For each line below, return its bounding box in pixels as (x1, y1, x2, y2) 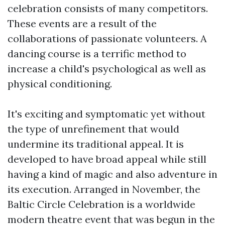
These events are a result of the (8, 17, 157, 30)
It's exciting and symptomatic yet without (8, 107, 205, 121)
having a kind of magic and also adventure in (8, 168, 217, 181)
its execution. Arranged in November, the (8, 183, 200, 196)
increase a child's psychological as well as (8, 62, 206, 75)
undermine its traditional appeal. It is (8, 138, 184, 151)
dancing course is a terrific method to (8, 47, 186, 60)
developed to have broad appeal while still (8, 153, 206, 166)
